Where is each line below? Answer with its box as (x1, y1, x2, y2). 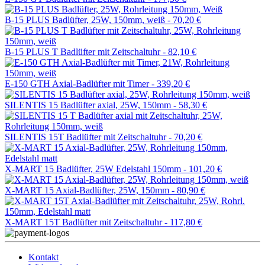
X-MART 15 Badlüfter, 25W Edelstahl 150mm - (5, 164, 189, 174)
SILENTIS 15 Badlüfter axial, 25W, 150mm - (5, 100, 179, 110)
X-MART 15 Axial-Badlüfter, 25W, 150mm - (5, 185, 177, 195)
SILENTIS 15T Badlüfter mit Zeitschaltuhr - (5, 132, 174, 142)
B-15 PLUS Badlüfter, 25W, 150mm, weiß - (5, 15, 173, 25)
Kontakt (28, 252, 59, 262)
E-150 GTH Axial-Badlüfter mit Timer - (5, 79, 157, 89)
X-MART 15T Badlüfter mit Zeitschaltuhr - (5, 217, 170, 227)
